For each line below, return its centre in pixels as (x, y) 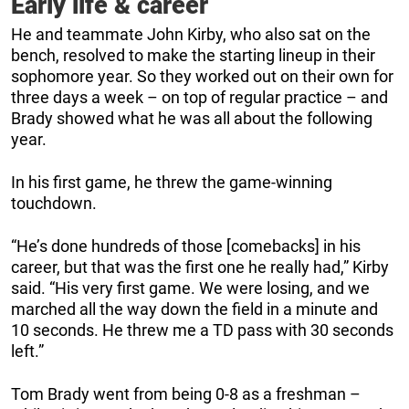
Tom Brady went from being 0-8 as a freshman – (186, 394)
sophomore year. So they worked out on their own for (202, 77)
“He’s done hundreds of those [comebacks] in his (186, 246)
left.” (27, 351)
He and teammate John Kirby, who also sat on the (191, 35)
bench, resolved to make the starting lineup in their (193, 56)
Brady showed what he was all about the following (192, 119)
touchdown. (54, 204)
